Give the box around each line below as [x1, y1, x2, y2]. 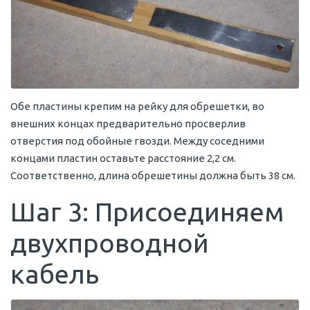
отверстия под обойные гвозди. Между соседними [10, 135, 264, 147]
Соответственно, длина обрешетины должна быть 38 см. [10, 170, 295, 182]
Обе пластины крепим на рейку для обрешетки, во [10, 100, 264, 113]
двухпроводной [10, 228, 209, 258]
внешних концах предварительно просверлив [10, 118, 246, 130]
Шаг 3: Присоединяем [10, 197, 284, 227]
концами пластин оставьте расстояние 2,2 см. [10, 152, 236, 165]
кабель [10, 259, 99, 289]
